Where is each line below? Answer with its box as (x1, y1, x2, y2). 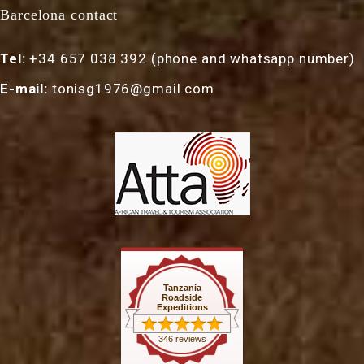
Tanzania (162, 282, 201, 292)
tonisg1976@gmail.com (47, 80, 214, 97)
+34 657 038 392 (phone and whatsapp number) (25, 50, 355, 67)
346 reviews (158, 333, 206, 344)
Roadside (162, 292, 202, 302)
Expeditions (156, 301, 208, 312)
